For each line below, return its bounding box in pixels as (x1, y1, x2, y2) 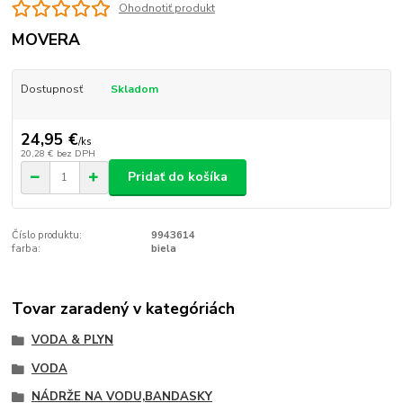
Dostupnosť (20, 81, 83, 96)
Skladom (110, 81, 158, 96)
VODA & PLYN (31, 331, 113, 348)
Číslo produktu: (12, 228, 83, 242)
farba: (12, 241, 41, 255)
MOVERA (12, 28, 81, 50)
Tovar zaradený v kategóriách (12, 297, 236, 319)
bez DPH (56, 146, 95, 160)
